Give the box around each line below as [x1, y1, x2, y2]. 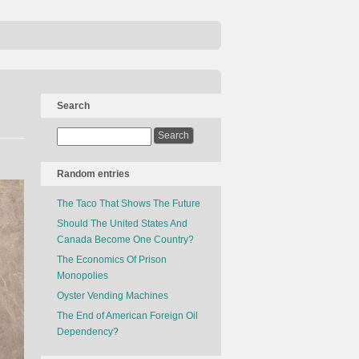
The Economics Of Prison [57, 254, 167, 265]
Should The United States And [57, 218, 188, 229]
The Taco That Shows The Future [57, 198, 200, 209]
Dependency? [57, 326, 119, 337]
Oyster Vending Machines [57, 290, 168, 301]
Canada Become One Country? [57, 234, 194, 245]
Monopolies [57, 270, 108, 281]
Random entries [57, 168, 130, 179]
